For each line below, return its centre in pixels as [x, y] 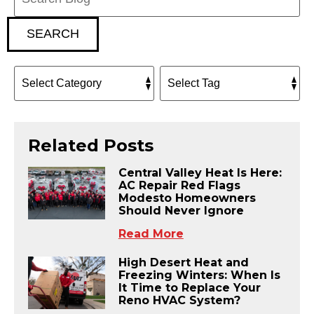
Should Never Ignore [181, 210]
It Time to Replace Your [189, 287]
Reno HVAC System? [179, 300]
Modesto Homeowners [187, 198]
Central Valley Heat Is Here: [200, 172]
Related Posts [91, 145]
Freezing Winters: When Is [199, 275]
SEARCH [53, 34]
